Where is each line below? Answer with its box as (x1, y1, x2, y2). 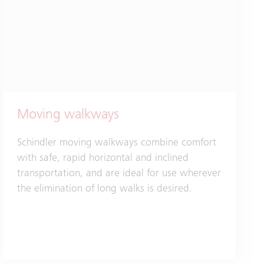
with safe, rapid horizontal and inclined (17, 153, 189, 164)
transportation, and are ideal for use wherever (17, 169, 222, 180)
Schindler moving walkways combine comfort (17, 138, 217, 149)
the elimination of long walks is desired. (17, 184, 193, 195)
